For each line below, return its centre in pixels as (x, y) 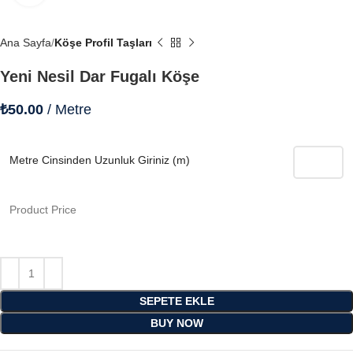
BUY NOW (176, 323)
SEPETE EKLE (176, 301)
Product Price (43, 210)
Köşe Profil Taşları (103, 43)
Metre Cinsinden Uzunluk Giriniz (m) (100, 160)
